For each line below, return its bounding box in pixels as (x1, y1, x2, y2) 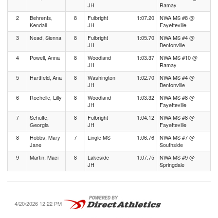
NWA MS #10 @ (160, 54, 198, 61)
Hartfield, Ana (30, 73, 62, 81)
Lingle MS (88, 133, 110, 141)
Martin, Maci (30, 153, 58, 161)
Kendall (30, 21, 47, 29)
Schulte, (30, 113, 49, 121)
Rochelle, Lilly (30, 93, 62, 101)
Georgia (30, 121, 49, 128)
